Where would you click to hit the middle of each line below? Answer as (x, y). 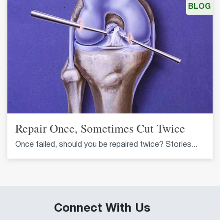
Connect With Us (102, 208)
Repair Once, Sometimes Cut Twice (100, 128)
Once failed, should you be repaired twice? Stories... (106, 145)
